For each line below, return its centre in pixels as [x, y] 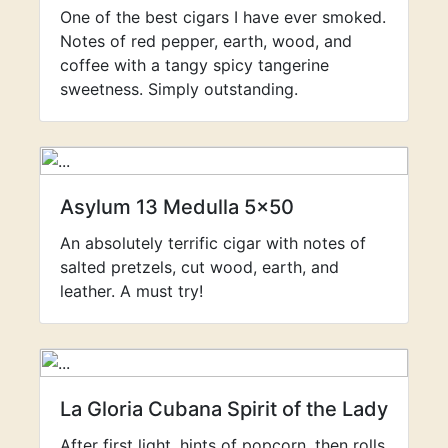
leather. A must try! [131, 291]
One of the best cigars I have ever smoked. [223, 17]
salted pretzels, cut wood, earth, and [199, 267]
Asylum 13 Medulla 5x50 [177, 207]
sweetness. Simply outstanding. [179, 89]
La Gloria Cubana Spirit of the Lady [224, 409]
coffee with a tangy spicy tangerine [194, 65]
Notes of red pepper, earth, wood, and [206, 41]
